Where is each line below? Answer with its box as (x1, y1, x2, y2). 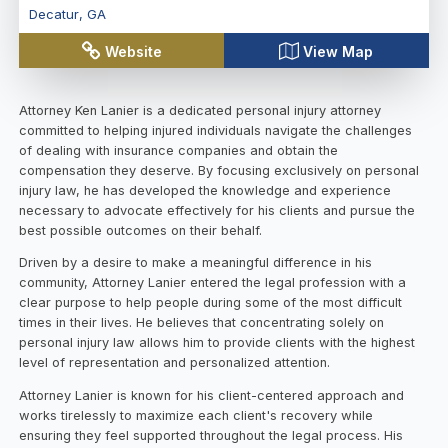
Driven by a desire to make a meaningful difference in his (19, 255, 373, 271)
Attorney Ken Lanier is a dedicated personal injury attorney (19, 102, 382, 118)
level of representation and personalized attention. (19, 355, 331, 371)
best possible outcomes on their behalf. (19, 222, 263, 238)
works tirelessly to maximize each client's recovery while (19, 408, 374, 424)
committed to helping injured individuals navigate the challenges (19, 122, 413, 138)
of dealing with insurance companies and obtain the (19, 142, 339, 158)
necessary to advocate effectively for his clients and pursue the (19, 202, 416, 218)
